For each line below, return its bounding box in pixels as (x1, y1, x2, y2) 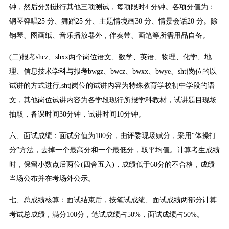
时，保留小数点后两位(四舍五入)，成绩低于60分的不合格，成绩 (9, 161, 215, 169)
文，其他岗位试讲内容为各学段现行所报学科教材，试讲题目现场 (9, 96, 217, 104)
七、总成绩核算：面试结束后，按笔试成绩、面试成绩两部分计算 (9, 196, 217, 204)
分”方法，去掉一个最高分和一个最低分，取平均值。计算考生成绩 (9, 146, 220, 154)
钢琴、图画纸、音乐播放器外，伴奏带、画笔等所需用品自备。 (9, 32, 210, 40)
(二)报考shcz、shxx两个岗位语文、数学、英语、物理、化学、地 (9, 53, 212, 61)
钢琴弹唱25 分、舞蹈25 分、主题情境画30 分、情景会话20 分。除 (9, 17, 218, 26)
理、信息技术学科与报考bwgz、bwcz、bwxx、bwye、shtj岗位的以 (9, 67, 217, 76)
